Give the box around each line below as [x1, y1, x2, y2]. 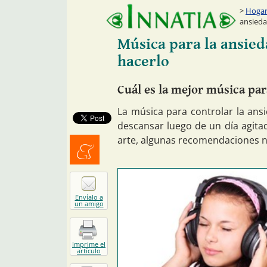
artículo [77, 246, 101, 256]
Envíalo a [74, 193, 103, 202]
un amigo [74, 199, 104, 209]
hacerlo [117, 52, 169, 70]
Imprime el [72, 240, 105, 249]
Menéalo [70, 162, 100, 172]
